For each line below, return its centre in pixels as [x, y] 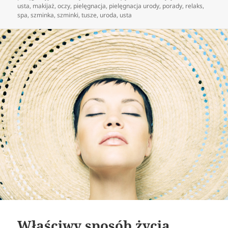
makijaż [44, 6]
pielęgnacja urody [134, 6]
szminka [42, 15]
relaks [194, 6]
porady [173, 6]
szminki [68, 15]
